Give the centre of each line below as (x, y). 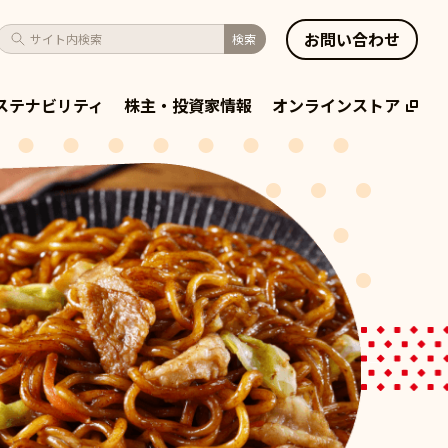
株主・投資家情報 (188, 104)
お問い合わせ (352, 38)
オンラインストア (336, 104)
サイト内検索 (66, 39)
